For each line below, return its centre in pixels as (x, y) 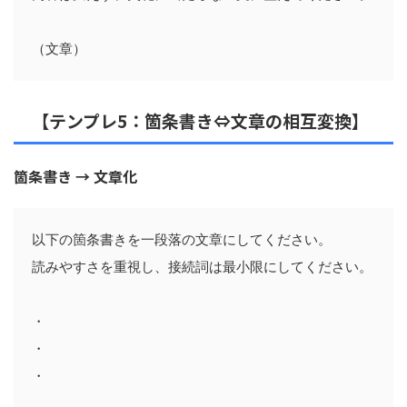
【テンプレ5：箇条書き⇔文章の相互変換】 (200, 120)
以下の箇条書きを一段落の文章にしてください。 (182, 239)
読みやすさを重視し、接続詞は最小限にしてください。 (202, 267)
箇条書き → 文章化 (75, 176)
